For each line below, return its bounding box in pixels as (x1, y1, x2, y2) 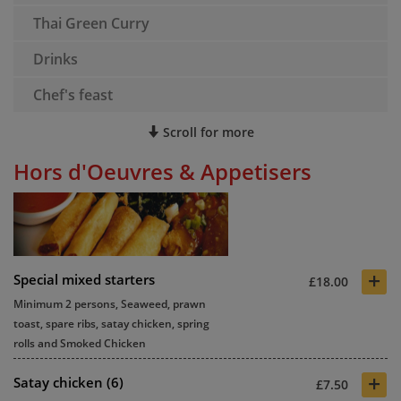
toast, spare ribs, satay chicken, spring (13, 316, 209, 331)
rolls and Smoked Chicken (13, 336, 146, 351)
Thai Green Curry (33, 13, 149, 33)
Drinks (33, 49, 78, 69)
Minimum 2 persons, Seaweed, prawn (13, 296, 206, 311)
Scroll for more (159, 124, 254, 141)
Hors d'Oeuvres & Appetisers (13, 157, 311, 186)
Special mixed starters (13, 270, 155, 288)
